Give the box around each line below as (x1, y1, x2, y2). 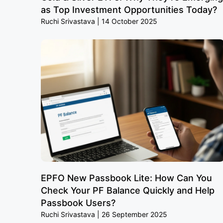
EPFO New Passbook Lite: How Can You (41, 173, 212, 184)
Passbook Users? (41, 198, 115, 209)
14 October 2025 (100, 17, 157, 26)
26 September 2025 (100, 210, 167, 219)
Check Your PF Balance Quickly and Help (41, 185, 215, 196)
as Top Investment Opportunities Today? (41, 4, 217, 15)
